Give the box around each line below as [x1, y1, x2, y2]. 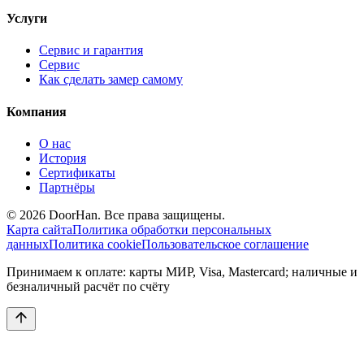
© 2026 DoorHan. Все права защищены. [6, 207, 225, 222]
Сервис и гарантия [39, 43, 143, 58]
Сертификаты [39, 165, 115, 180]
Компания [6, 104, 67, 119]
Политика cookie [49, 236, 141, 251]
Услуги [6, 11, 47, 25]
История [39, 150, 86, 165]
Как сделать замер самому [39, 72, 183, 87]
